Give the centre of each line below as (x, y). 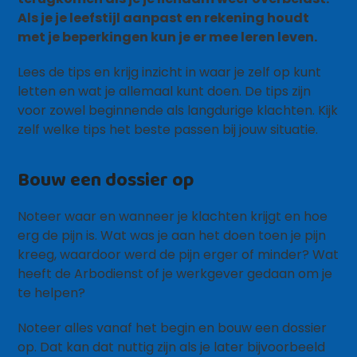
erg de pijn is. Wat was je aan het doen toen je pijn (172, 235)
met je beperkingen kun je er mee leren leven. (168, 37)
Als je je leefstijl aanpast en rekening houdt (164, 18)
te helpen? (52, 293)
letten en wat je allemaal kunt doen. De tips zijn (165, 91)
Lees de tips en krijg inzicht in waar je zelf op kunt (170, 72)
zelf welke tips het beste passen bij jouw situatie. (168, 129)
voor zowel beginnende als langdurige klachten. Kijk (178, 110)
